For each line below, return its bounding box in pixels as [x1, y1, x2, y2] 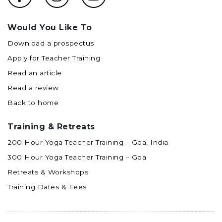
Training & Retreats [7, 121, 95, 131]
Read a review [7, 83, 59, 92]
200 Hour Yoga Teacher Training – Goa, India [7, 138, 168, 146]
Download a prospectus [7, 39, 94, 47]
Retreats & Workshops [7, 167, 88, 176]
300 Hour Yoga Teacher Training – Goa [7, 153, 146, 161]
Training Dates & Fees [7, 182, 87, 191]
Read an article [7, 68, 62, 77]
